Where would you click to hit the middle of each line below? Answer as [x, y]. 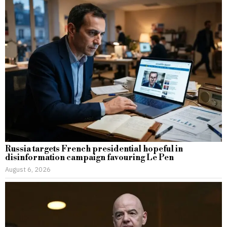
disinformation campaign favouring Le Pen [89, 158]
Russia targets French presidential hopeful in [94, 149]
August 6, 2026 [28, 169]
